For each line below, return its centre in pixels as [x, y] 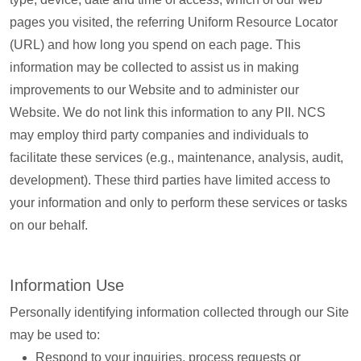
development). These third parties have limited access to [170, 180]
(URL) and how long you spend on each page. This [155, 45]
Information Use [67, 285]
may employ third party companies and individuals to [159, 135]
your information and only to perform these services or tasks [178, 203]
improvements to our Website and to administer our [154, 90]
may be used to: [55, 335]
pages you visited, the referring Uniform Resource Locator [174, 22]
